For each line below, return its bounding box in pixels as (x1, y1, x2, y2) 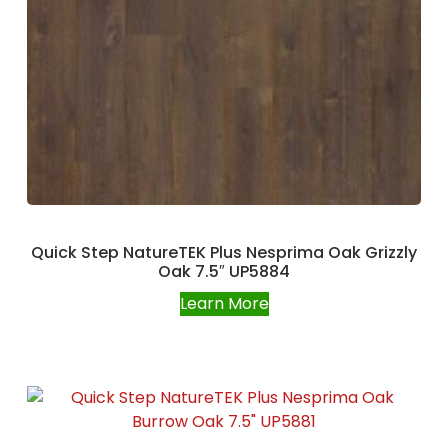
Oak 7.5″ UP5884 (158, 259, 290, 283)
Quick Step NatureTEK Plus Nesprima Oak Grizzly (31, 240, 417, 264)
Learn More (179, 291, 269, 315)
